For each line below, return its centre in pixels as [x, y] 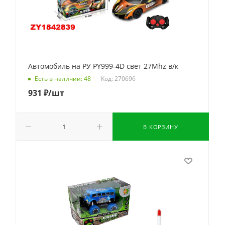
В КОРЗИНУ [161, 127]
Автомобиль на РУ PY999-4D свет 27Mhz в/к [103, 66]
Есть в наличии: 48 [63, 79]
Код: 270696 [118, 78]
